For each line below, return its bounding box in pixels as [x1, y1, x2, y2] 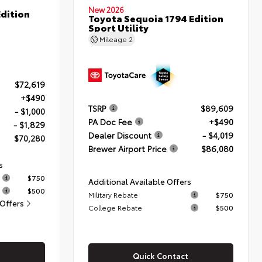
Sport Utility [88, 20, 149, 34]
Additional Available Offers [88, 175, 192, 187]
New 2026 [88, 4, 125, 15]
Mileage [98, 33, 129, 44]
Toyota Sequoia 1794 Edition [88, 11, 224, 25]
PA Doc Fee [88, 115, 133, 127]
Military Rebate [88, 189, 139, 199]
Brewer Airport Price [88, 142, 167, 154]
